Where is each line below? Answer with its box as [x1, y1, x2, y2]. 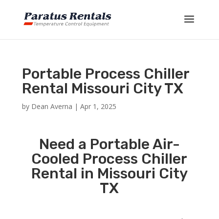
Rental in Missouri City [31, 165, 188, 182]
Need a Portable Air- [39, 135, 180, 153]
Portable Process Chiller [22, 65, 189, 83]
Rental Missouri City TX [22, 80, 183, 97]
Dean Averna [31, 102, 72, 111]
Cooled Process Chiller [31, 150, 188, 168]
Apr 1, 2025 [80, 102, 116, 111]
